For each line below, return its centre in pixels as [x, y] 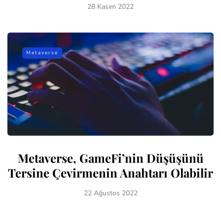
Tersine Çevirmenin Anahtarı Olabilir [110, 172]
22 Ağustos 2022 [110, 193]
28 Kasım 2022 [110, 6]
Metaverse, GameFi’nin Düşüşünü [110, 158]
